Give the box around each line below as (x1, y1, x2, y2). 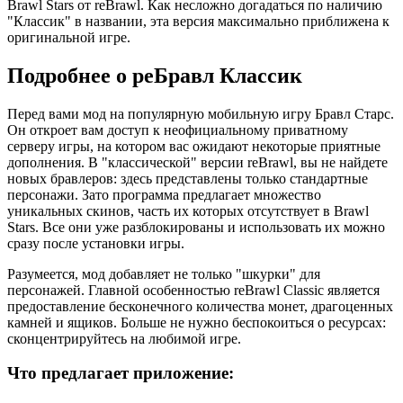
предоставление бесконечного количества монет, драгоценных (7, 298, 393, 314)
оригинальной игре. (7, 29, 130, 45)
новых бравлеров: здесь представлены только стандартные (7, 170, 368, 186)
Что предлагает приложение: (7, 363, 234, 383)
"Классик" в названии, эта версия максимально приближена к (7, 13, 390, 29)
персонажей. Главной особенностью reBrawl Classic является (7, 282, 380, 298)
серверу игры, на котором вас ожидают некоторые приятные (7, 138, 381, 154)
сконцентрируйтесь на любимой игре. (7, 330, 241, 346)
